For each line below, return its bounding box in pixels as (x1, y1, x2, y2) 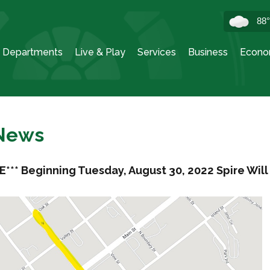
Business (188, 46, 228, 58)
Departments (2, 46, 63, 58)
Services (137, 46, 176, 58)
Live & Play (75, 46, 125, 58)
